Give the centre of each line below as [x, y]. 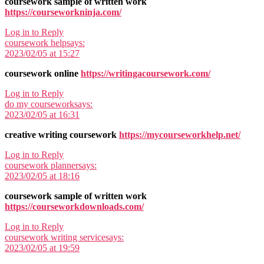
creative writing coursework [62, 134]
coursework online [43, 73]
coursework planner [42, 165]
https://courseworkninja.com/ [63, 12]
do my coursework [39, 104]
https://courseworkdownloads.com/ [74, 206]
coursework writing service [55, 237]
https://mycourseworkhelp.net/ [180, 134]
